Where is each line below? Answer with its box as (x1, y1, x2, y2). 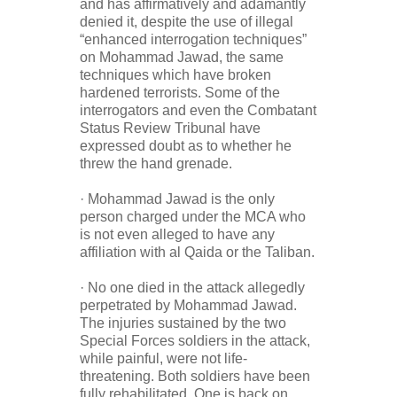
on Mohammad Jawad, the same (80, 50, 284, 66)
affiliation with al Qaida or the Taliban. (80, 245, 315, 261)
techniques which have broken (80, 67, 271, 83)
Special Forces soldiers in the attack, (80, 333, 310, 349)
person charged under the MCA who (80, 209, 306, 225)
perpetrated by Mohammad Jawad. (80, 298, 297, 314)
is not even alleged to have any (80, 227, 275, 243)
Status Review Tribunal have (80, 121, 261, 136)
